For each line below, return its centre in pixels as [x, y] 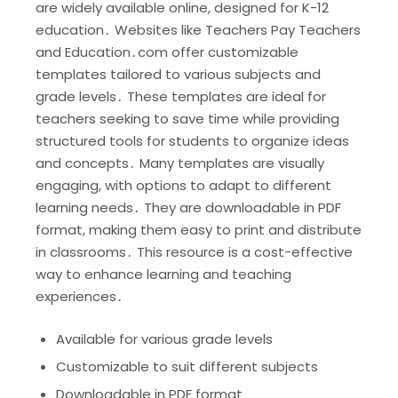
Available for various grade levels [164, 338]
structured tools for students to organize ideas [192, 140]
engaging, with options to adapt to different [183, 185]
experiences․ [80, 296]
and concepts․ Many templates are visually [180, 163]
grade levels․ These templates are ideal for [181, 96]
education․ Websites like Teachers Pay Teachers [198, 29]
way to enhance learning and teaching [163, 274]
